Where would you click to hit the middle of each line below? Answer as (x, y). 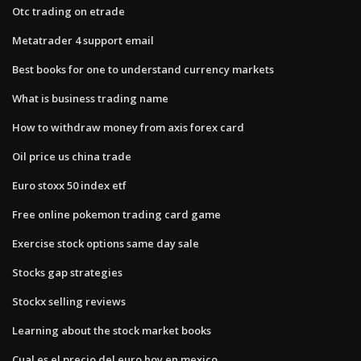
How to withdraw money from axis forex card (128, 127)
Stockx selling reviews (69, 301)
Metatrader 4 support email (83, 40)
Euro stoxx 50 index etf (69, 185)
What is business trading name (90, 98)
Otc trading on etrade (68, 11)
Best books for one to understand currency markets (143, 69)
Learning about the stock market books (112, 330)
